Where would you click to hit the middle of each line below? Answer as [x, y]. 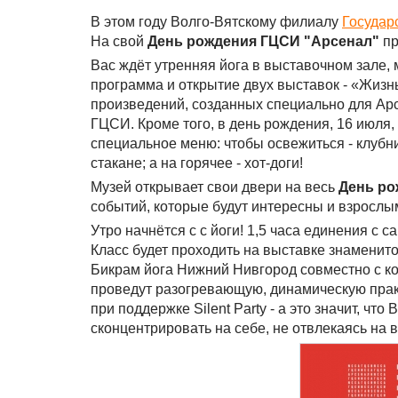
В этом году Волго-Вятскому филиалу [216, 22]
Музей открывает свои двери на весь [215, 187]
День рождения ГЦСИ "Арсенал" [263, 41]
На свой [119, 41]
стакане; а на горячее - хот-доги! [197, 163]
